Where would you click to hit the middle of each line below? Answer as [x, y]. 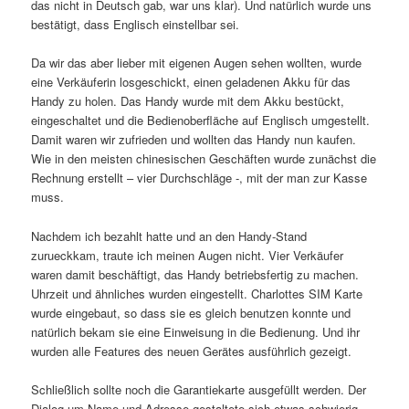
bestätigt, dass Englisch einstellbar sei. [136, 25]
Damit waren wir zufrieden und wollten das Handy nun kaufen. [194, 140]
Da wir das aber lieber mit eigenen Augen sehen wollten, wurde [197, 63]
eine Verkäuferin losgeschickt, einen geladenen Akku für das [191, 82]
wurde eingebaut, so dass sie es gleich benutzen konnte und [191, 312]
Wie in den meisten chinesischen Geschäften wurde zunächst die [204, 159]
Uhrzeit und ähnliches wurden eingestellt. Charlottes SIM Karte [197, 293]
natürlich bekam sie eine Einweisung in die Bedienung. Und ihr [196, 331]
